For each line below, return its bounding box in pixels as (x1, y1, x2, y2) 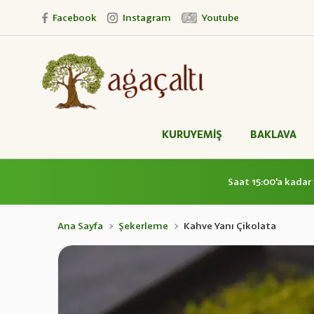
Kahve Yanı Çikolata (184, 219, 276, 233)
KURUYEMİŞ (162, 127, 222, 141)
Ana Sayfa (57, 219, 103, 233)
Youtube (201, 11, 239, 24)
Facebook (52, 11, 97, 24)
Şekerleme (118, 219, 168, 233)
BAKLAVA (250, 127, 296, 141)
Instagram (122, 11, 171, 24)
